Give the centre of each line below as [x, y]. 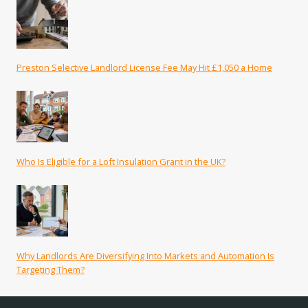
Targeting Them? [51, 269]
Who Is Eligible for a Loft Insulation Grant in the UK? [121, 162]
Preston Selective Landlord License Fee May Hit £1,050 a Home [144, 68]
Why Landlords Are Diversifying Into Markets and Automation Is [145, 255]
